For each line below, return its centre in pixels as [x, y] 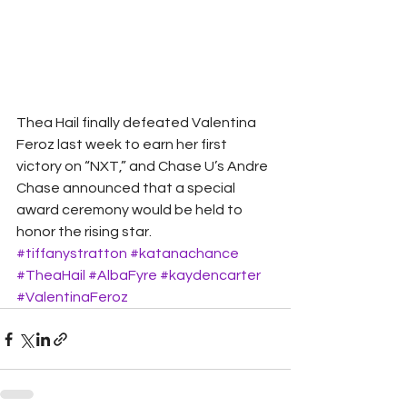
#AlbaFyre [123, 276]
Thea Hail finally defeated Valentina [138, 123]
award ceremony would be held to [131, 210]
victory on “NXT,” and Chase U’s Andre [144, 167]
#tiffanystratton [72, 254]
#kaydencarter [210, 276]
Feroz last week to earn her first [123, 145]
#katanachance [184, 254]
